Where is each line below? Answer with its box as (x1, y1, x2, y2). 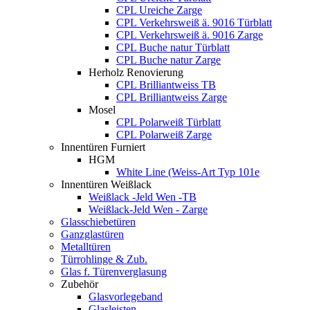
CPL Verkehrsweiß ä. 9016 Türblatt (116, 17, 272, 29)
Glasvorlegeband (89, 291, 163, 303)
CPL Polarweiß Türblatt (116, 116, 221, 129)
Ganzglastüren (61, 228, 124, 241)
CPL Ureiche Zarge (116, 4, 202, 17)
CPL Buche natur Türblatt (116, 42, 230, 54)
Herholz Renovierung (89, 66, 183, 79)
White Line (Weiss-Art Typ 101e (116, 166, 259, 179)
